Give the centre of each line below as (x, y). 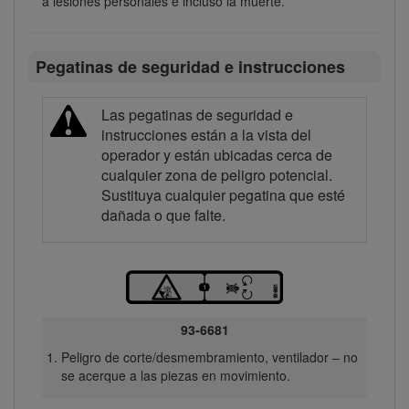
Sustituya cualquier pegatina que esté (223, 194)
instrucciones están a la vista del (206, 134)
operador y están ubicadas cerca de (217, 154)
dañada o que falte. (163, 215)
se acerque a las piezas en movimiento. (175, 376)
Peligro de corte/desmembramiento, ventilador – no (209, 357)
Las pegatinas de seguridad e (197, 114)
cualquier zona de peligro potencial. (217, 174)
